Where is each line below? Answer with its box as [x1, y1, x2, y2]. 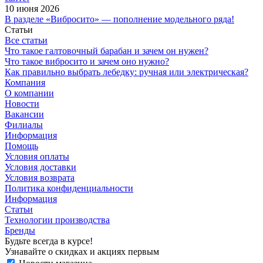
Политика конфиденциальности [5, 183, 133, 193]
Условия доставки [5, 161, 76, 172]
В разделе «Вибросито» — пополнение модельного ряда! [5, 14, 234, 24]
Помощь [5, 140, 38, 151]
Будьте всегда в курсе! [5, 235, 93, 246]
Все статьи [5, 35, 48, 45]
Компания [5, 77, 45, 87]
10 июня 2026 [5, 3, 59, 14]
